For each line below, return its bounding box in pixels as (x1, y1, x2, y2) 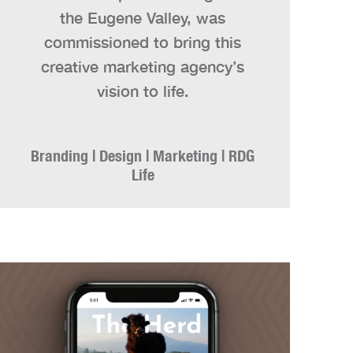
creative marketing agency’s (41, 57, 244, 76)
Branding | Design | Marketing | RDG (31, 147, 255, 165)
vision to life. (96, 81, 189, 100)
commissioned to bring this (44, 32, 241, 51)
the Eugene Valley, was (60, 8, 225, 27)
